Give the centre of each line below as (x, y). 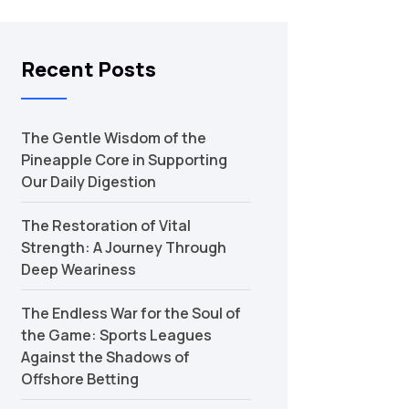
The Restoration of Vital (105, 225)
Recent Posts (88, 69)
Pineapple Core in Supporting (124, 160)
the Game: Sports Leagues (116, 335)
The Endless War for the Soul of (131, 313)
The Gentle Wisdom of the (113, 138)
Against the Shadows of (105, 357)
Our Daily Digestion (88, 182)
